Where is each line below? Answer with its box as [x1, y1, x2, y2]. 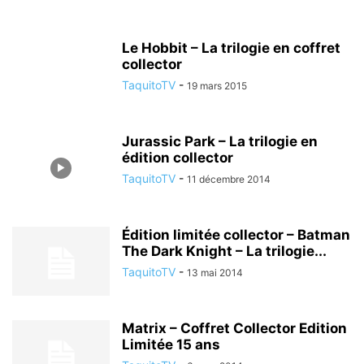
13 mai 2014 [187, 266, 243, 279]
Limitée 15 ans [122, 336, 220, 353]
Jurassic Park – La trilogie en [122, 133, 318, 149]
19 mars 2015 [187, 80, 247, 92]
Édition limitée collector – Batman [122, 227, 350, 243]
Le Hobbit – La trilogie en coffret [122, 40, 340, 56]
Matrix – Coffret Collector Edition [122, 320, 347, 336]
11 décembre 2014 [187, 173, 271, 185]
